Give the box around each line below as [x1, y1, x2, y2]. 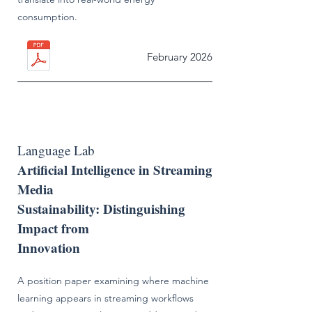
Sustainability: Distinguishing [17, 199, 185, 218]
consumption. [17, 10, 80, 23]
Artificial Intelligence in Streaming [17, 160, 212, 179]
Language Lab [17, 141, 95, 159]
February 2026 [147, 50, 212, 63]
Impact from [17, 219, 89, 237]
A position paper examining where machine [17, 274, 209, 287]
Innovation [17, 238, 80, 257]
